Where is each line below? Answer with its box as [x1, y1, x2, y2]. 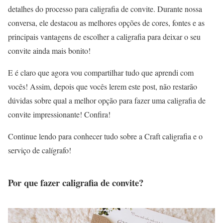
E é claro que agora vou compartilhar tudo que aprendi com [8, 67, 194, 78]
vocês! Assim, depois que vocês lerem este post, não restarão [8, 81, 197, 92]
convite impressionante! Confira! [8, 109, 111, 119]
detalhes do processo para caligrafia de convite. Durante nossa [8, 3, 202, 14]
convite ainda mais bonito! [8, 45, 91, 56]
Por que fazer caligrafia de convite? [8, 175, 143, 189]
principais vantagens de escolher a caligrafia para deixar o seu [8, 31, 201, 42]
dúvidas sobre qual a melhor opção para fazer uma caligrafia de [8, 95, 206, 106]
